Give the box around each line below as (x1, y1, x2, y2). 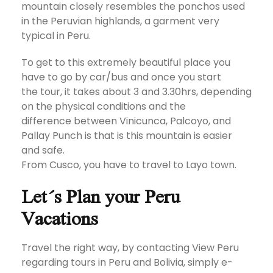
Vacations (21, 205, 98, 229)
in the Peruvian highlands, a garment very (21, 13, 219, 28)
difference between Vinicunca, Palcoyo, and (21, 113, 231, 128)
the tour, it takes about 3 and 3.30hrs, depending (21, 84, 252, 99)
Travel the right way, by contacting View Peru (21, 240, 239, 255)
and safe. (21, 143, 67, 157)
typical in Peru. (21, 28, 91, 43)
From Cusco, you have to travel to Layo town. (21, 157, 236, 172)
